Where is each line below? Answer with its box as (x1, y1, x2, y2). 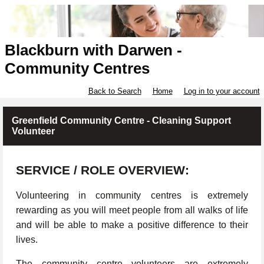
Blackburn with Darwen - (4, 41, 182, 60)
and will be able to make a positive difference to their (16, 220, 248, 230)
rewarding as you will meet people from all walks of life (16, 205, 248, 216)
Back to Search (88, 87, 141, 96)
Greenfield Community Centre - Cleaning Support (12, 115, 231, 126)
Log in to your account (183, 87, 260, 96)
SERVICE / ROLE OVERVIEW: (16, 163, 189, 178)
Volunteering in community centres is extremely (16, 190, 248, 201)
